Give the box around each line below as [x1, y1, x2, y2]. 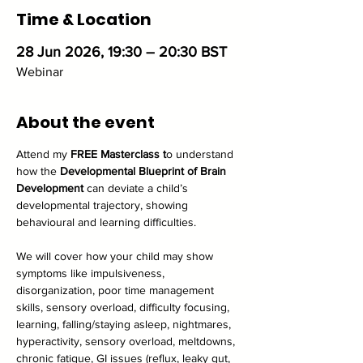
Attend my [16, 147, 67, 160]
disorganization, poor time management [16, 284, 217, 297]
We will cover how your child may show [16, 250, 216, 263]
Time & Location [16, 8, 152, 31]
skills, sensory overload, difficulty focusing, [16, 301, 233, 314]
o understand [166, 147, 237, 160]
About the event [16, 111, 155, 134]
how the [16, 164, 60, 177]
